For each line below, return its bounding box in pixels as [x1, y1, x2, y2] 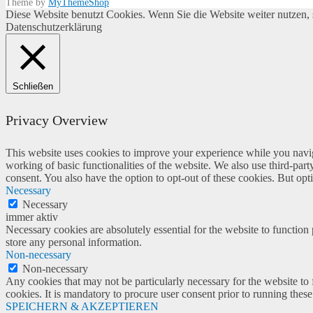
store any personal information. [6, 236, 142, 249]
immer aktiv [6, 211, 58, 224]
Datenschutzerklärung [6, 20, 102, 33]
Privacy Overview [6, 112, 108, 128]
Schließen [13, 80, 53, 92]
